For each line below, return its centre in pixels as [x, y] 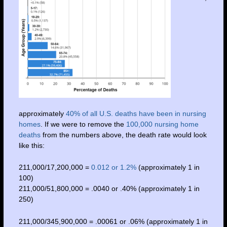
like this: [31, 145]
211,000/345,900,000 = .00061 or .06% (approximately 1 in [113, 221]
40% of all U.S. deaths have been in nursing [136, 113]
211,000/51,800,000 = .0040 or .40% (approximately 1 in [109, 189]
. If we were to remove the [83, 124]
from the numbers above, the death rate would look [124, 135]
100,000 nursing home [162, 124]
